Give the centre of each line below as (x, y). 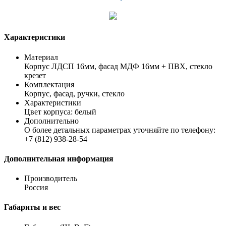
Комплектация (49, 84)
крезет (35, 75)
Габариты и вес (32, 207)
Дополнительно (51, 121)
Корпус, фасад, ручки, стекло (74, 93)
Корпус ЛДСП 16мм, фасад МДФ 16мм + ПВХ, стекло (118, 66)
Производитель (51, 179)
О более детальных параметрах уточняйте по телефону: (120, 130)
